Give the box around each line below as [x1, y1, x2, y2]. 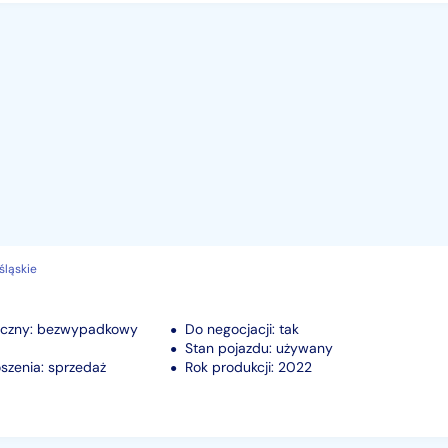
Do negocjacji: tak [185, 319, 299, 338]
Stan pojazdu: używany [185, 338, 333, 357]
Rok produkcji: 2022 [185, 357, 312, 376]
